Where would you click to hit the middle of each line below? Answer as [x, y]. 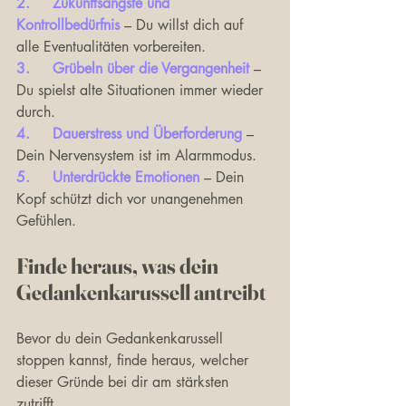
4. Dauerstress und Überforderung [147, 134]
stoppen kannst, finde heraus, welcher [135, 360]
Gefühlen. [46, 221]
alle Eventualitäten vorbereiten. [111, 47]
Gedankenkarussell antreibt [141, 292]
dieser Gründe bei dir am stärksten [125, 382]
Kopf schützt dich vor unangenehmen [132, 199]
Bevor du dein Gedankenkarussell [122, 338]
